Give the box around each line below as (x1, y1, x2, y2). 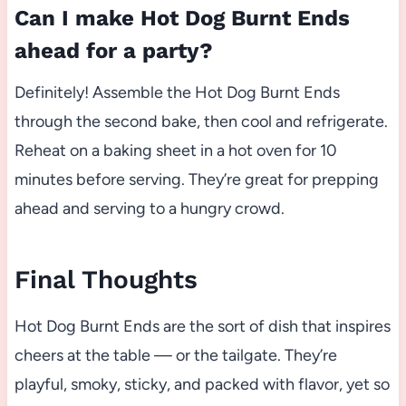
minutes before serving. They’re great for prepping (14, 169, 379, 190)
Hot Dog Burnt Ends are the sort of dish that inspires (14, 316, 391, 337)
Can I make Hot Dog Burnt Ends (14, 5, 350, 32)
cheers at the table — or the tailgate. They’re (14, 345, 337, 366)
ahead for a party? (14, 38, 213, 64)
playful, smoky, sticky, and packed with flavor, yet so (14, 374, 390, 395)
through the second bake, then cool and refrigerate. (14, 111, 388, 132)
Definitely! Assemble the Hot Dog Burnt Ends (14, 82, 340, 103)
